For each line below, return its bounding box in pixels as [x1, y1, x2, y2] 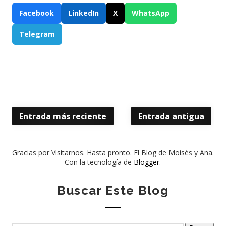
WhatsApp [131, 8, 169, 18]
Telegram [19, 29, 55, 39]
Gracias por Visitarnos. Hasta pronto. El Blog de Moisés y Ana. [12, 148, 214, 157]
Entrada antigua [138, 110, 205, 122]
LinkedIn [68, 8, 99, 18]
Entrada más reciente [19, 110, 106, 122]
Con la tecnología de [65, 157, 134, 167]
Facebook [19, 8, 54, 18]
